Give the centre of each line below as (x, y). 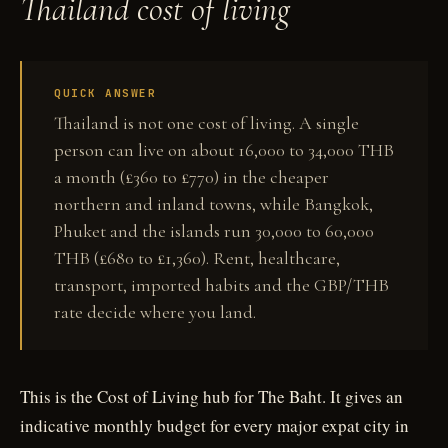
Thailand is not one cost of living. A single (206, 123)
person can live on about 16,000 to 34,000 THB (224, 150)
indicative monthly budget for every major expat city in (214, 425)
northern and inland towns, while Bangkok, (213, 204)
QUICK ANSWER (105, 93)
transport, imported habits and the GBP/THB (221, 285)
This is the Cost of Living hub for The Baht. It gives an (211, 396)
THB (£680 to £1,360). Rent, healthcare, (197, 258)
